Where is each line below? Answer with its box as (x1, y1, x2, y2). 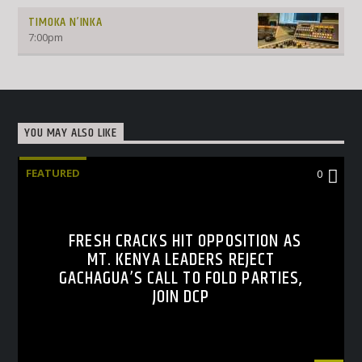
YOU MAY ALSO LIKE (24, 123, 118, 144)
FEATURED (26, 165, 81, 180)
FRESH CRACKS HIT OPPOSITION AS (69, 226, 301, 255)
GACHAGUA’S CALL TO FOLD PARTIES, (58, 263, 304, 293)
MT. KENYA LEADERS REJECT (86, 245, 276, 274)
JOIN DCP (152, 282, 210, 311)
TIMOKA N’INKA (28, 12, 103, 33)
